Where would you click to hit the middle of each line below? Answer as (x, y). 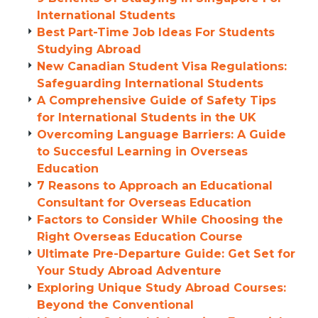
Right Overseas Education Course (140, 237)
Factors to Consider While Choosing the (160, 220)
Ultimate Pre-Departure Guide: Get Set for (166, 254)
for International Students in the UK (147, 117)
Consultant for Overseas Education (144, 203)
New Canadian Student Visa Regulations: (162, 66)
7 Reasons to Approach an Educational (155, 186)
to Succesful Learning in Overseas (142, 152)
